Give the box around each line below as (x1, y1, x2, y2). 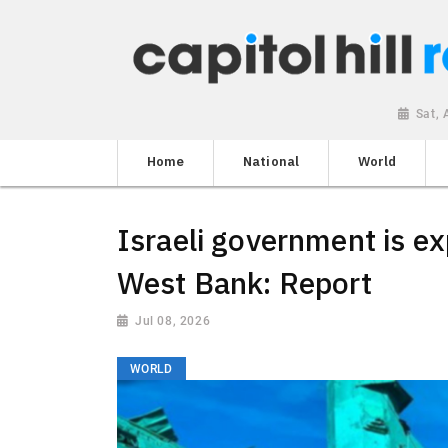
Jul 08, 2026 (135, 313, 211, 328)
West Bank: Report (117, 262, 372, 302)
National (242, 152, 300, 170)
